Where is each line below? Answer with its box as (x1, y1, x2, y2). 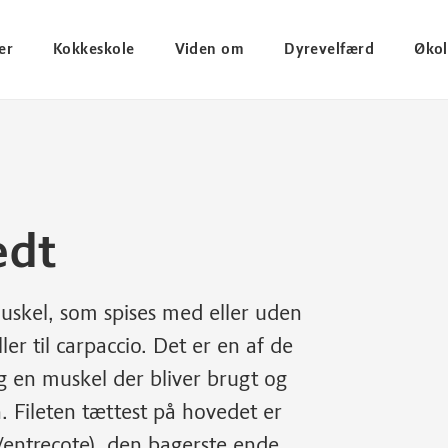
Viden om (174, 40, 245, 58)
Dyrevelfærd (284, 40, 375, 58)
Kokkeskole (53, 40, 135, 58)
